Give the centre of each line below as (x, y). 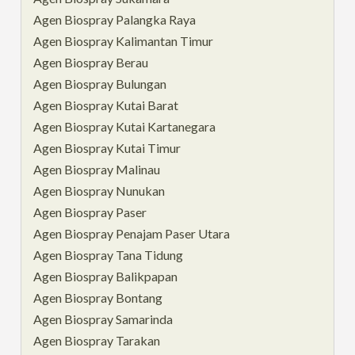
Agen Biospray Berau (91, 62)
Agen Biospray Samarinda (103, 319)
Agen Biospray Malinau (97, 169)
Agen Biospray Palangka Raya (115, 19)
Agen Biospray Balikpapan (106, 276)
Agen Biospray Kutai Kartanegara (125, 126)
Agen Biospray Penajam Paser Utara (132, 233)
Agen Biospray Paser (90, 212)
